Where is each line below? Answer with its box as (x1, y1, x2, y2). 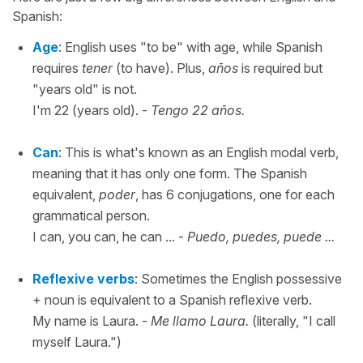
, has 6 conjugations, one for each (135, 186, 335, 203)
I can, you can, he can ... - (32, 228, 187, 245)
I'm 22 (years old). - (32, 101, 151, 118)
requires (32, 59, 82, 76)
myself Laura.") (32, 333, 122, 350)
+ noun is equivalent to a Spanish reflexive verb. (32, 291, 312, 308)
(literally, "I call (249, 312, 335, 329)
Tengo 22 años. (151, 101, 245, 118)
